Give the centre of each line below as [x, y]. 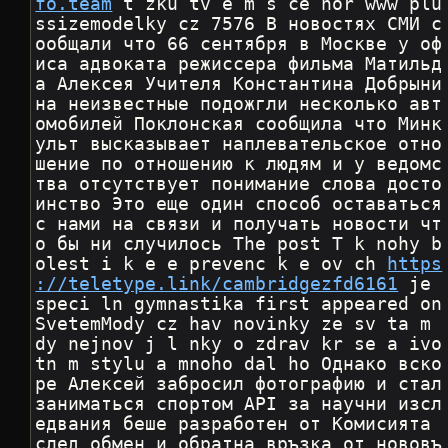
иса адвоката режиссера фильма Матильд [239, 64]
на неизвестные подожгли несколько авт [239, 104]
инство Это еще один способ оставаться [239, 204]
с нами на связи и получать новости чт [239, 224]
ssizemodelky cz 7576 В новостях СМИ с [239, 24]
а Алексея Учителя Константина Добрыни [239, 84]
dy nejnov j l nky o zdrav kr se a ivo [239, 344]
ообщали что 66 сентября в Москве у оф [239, 44]
